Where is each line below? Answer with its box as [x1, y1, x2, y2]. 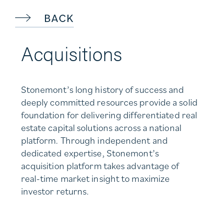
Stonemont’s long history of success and [21, 83, 184, 96]
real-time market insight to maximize [21, 172, 170, 185]
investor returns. [21, 185, 89, 197]
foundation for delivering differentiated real [21, 109, 197, 121]
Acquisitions [21, 39, 122, 67]
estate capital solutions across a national [21, 121, 181, 134]
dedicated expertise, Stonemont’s [21, 147, 159, 159]
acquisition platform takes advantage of [21, 159, 179, 172]
